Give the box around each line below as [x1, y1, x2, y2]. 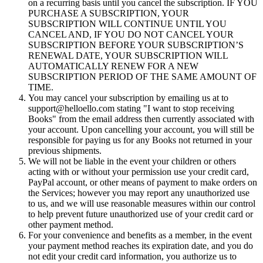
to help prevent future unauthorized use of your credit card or [28, 209, 253, 220]
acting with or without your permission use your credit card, [28, 167, 249, 177]
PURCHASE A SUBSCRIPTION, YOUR [28, 8, 189, 19]
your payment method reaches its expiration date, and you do [28, 241, 253, 251]
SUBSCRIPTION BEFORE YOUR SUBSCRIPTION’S [28, 40, 244, 50]
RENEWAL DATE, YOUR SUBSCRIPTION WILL [28, 50, 228, 61]
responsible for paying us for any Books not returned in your [28, 135, 252, 146]
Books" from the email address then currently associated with [28, 114, 254, 124]
